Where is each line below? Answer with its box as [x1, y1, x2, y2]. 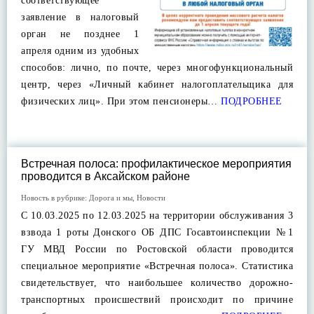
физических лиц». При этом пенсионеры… [21, 96, 218, 107]
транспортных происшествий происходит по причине [21, 294, 293, 305]
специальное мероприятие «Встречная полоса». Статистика [21, 261, 293, 271]
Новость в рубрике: [21, 193, 89, 202]
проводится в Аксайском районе [21, 170, 190, 182]
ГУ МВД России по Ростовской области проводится [21, 244, 293, 254]
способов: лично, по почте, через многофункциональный [21, 62, 293, 73]
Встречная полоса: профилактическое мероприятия [21, 158, 292, 170]
